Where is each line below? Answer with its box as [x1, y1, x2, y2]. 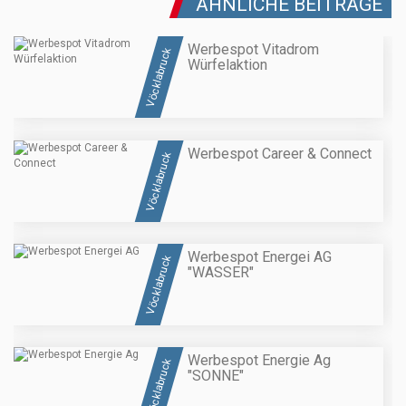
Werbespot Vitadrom [188, 41, 319, 59]
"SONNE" [188, 367, 244, 385]
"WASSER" [188, 263, 254, 281]
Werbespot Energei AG [188, 247, 332, 266]
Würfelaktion [188, 56, 267, 74]
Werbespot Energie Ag [188, 352, 331, 370]
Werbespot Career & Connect [188, 144, 372, 162]
